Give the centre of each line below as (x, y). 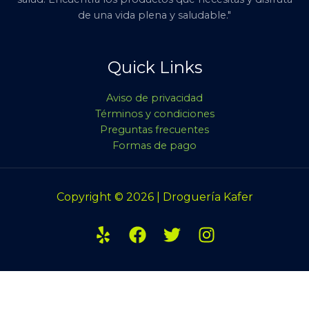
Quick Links (154, 67)
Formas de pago (154, 146)
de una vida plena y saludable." (154, 16)
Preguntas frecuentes (154, 130)
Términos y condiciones (154, 114)
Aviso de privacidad (154, 98)
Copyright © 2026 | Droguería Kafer (154, 197)
